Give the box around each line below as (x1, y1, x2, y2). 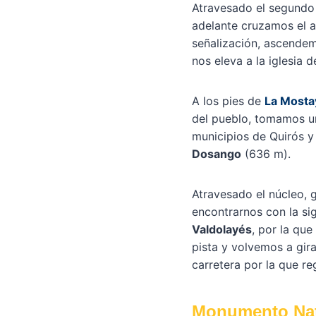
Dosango (192, 147, 241, 162)
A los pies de (192, 94, 265, 109)
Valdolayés (192, 222, 252, 237)
